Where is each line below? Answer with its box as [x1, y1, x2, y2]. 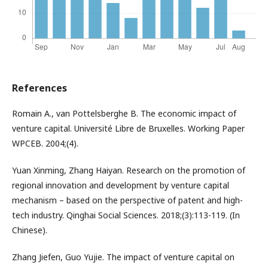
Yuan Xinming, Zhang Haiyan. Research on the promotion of [12, 165, 245, 176]
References [12, 81, 67, 95]
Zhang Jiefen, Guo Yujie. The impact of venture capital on [12, 251, 234, 263]
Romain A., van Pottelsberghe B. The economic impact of [12, 108, 236, 120]
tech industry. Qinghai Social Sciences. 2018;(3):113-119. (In [12, 209, 240, 221]
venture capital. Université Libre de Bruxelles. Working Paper [12, 123, 245, 135]
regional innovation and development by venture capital [12, 179, 229, 191]
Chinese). [12, 224, 47, 236]
